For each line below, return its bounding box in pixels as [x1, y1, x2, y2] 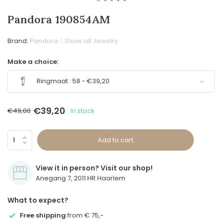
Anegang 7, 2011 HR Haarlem [36, 173, 125, 183]
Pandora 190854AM [7, 12, 110, 26]
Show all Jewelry [64, 36, 118, 46]
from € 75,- [66, 211, 104, 220]
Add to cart [98, 135, 134, 145]
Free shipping [20, 211, 66, 220]
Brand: [7, 36, 30, 46]
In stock [70, 106, 95, 115]
